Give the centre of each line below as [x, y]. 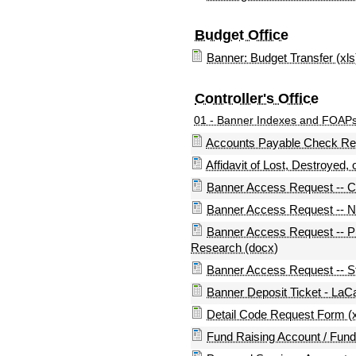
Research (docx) [234, 247]
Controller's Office [257, 98]
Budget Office [242, 35]
